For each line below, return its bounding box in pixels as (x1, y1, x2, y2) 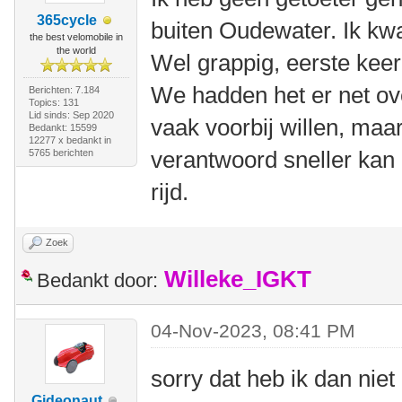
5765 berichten (28, 147, 93, 158)
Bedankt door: (37, 269, 158, 292)
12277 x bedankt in (28, 135, 111, 145)
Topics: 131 (28, 97, 79, 108)
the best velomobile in (29, 31, 123, 42)
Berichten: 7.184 (28, 84, 100, 95)
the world (56, 45, 96, 56)
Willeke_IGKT (164, 267, 311, 292)
